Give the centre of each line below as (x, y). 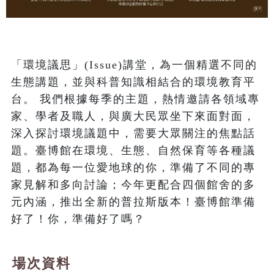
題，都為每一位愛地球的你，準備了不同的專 (133, 167)
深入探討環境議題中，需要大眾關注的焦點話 (133, 133)
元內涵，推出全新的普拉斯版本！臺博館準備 (133, 202)
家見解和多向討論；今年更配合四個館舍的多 (133, 184)
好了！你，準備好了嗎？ (78, 219)
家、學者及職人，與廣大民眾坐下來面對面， (133, 116)
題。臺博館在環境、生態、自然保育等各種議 (133, 150)
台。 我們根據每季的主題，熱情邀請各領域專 (135, 99)
